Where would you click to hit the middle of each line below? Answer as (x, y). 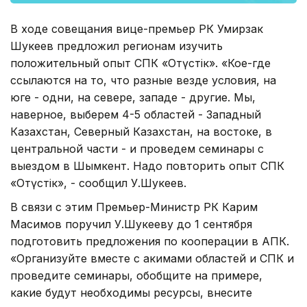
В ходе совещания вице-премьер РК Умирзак (137, 28)
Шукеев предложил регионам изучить (116, 46)
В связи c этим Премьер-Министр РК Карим (134, 207)
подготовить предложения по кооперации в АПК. (150, 241)
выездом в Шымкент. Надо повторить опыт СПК (147, 165)
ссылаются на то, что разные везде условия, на (143, 80)
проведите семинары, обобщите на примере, (136, 275)
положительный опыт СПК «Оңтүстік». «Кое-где (140, 63)
